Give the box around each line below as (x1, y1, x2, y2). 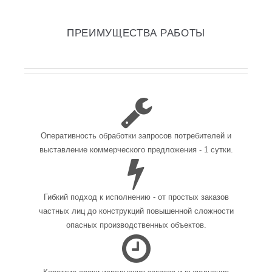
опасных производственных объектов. (66, 220, 206, 229)
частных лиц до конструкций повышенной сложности (38, 206, 234, 216)
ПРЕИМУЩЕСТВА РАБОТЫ (66, 26, 206, 39)
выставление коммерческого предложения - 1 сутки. (39, 144, 233, 154)
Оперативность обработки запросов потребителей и (41, 131, 231, 140)
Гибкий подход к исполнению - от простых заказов (43, 192, 229, 202)
